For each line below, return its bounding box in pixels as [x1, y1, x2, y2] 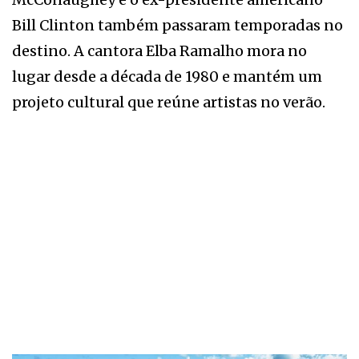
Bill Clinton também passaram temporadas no [12, 15, 343, 34]
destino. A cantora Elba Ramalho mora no [12, 41, 307, 60]
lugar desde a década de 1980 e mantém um [12, 67, 322, 86]
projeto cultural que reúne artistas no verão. [12, 92, 325, 111]
